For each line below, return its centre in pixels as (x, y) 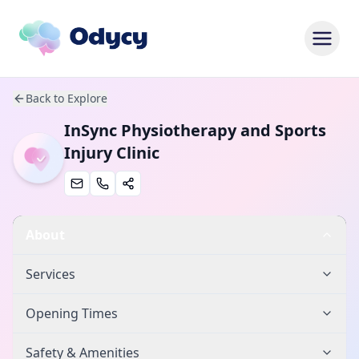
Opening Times (72, 313)
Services (50, 274)
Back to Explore (67, 98)
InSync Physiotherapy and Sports (195, 130)
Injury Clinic (112, 153)
